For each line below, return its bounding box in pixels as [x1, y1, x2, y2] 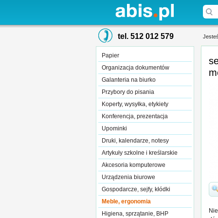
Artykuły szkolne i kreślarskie [102, 149, 178, 156]
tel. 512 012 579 [118, 32, 174, 40]
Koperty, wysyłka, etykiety [102, 101, 168, 108]
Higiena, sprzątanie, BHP [102, 210, 168, 217]
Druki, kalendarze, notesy [102, 137, 169, 144]
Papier [102, 52, 119, 59]
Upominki [102, 125, 127, 132]
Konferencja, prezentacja [102, 113, 168, 120]
